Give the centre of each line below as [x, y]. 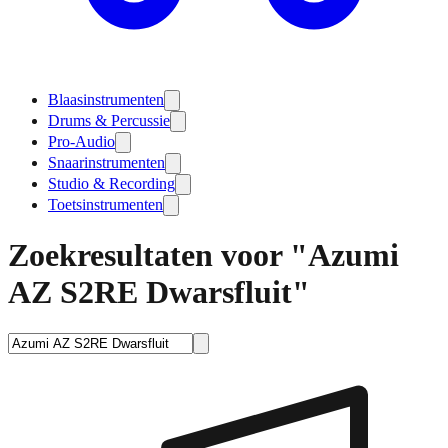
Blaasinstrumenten [106, 99]
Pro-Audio [81, 141]
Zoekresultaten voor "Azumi [203, 255]
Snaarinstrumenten [106, 162]
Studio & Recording [111, 183]
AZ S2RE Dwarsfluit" [159, 292]
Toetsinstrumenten [105, 204]
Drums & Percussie [109, 120]
